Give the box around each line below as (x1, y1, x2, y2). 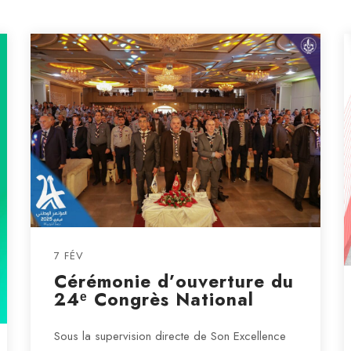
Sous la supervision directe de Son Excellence (53, 327, 286, 345)
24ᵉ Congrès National (53, 286, 254, 313)
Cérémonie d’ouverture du (53, 268, 294, 295)
